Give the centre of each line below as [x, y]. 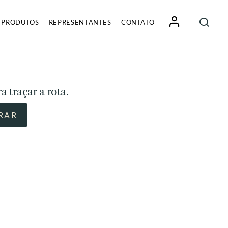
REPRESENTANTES [80, 22]
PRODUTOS [20, 22]
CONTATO [138, 22]
